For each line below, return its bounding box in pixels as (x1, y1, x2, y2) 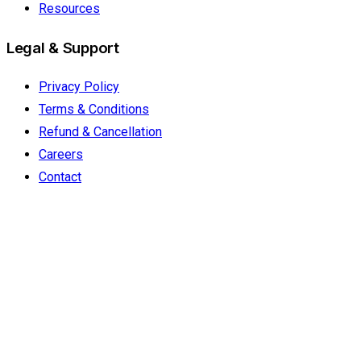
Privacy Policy (39, 79, 119, 95)
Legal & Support (6, 38, 119, 57)
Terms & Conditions (39, 102, 149, 118)
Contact (39, 169, 81, 185)
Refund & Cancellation (39, 124, 162, 140)
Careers (39, 147, 83, 163)
